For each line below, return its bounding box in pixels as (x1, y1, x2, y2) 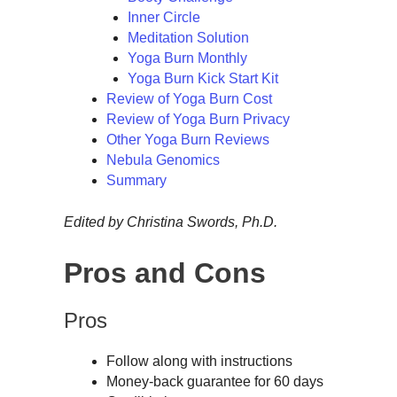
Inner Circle (128, 10, 200, 26)
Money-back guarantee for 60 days (106, 373, 323, 389)
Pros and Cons (64, 256, 266, 289)
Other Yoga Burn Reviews (106, 132, 269, 148)
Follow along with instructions (106, 353, 292, 369)
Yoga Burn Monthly (128, 51, 247, 66)
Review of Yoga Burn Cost (106, 91, 272, 107)
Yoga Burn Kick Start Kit (128, 71, 278, 87)
